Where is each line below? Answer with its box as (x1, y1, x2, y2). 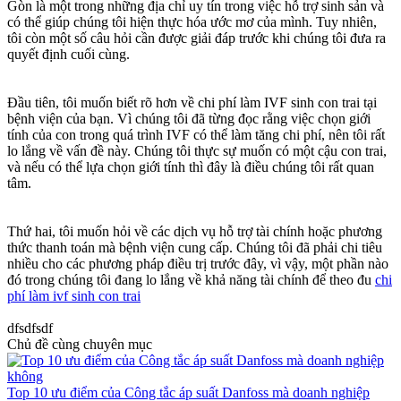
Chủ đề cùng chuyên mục (7, 337, 152, 353)
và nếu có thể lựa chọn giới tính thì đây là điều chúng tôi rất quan (7, 159, 374, 175)
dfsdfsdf (7, 320, 53, 337)
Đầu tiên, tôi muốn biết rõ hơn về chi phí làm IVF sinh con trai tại (7, 95, 377, 111)
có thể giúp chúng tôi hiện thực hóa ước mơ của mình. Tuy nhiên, (7, 14, 377, 30)
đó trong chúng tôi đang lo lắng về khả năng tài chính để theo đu (7, 272, 375, 288)
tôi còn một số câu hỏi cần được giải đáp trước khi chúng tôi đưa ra (7, 30, 386, 47)
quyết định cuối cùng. (7, 47, 130, 63)
